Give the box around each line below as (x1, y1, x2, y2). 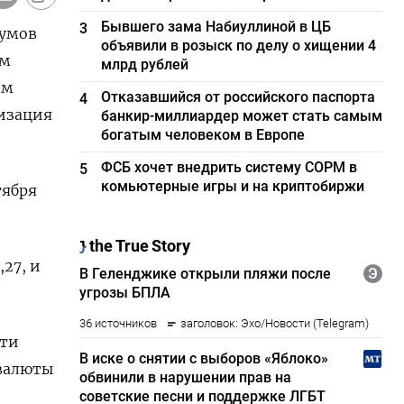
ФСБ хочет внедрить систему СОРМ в (101, 159, 358, 176)
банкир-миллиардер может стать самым (101, 107, 383, 124)
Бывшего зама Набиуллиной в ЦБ (101, 18, 332, 35)
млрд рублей (101, 56, 189, 73)
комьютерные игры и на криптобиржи (101, 178, 365, 195)
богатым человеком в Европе (101, 126, 306, 143)
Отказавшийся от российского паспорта (101, 88, 376, 106)
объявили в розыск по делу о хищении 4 (101, 37, 377, 54)
